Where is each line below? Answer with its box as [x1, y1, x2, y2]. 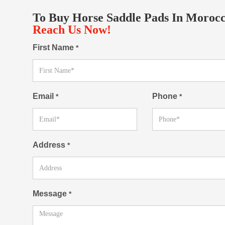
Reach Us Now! [33, 23, 111, 37]
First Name [33, 43, 76, 52]
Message [33, 189, 69, 198]
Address [33, 141, 67, 150]
